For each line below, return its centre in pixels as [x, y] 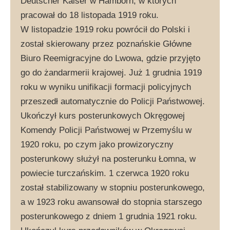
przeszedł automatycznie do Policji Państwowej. [113, 101]
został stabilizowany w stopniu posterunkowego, [113, 187]
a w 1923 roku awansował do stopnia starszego [111, 202]
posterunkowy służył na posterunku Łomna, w [108, 159]
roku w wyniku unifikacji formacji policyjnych [106, 87]
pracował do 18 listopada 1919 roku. [90, 15]
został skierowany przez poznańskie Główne [106, 44]
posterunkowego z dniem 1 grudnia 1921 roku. [109, 216]
